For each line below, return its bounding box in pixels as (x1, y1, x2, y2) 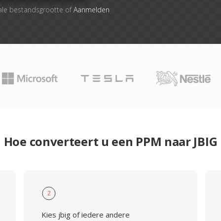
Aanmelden (73, 5, 110, 14)
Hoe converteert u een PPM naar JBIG (3, 133, 218, 149)
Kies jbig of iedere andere (41, 210, 130, 220)
